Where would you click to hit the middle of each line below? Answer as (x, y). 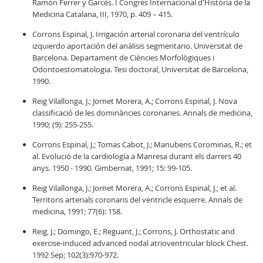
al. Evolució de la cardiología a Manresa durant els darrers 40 (137, 156)
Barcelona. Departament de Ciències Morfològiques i (123, 58)
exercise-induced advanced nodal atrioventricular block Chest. (140, 243)
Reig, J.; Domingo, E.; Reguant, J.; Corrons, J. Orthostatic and (134, 231)
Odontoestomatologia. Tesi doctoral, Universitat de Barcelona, (140, 69)
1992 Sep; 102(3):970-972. (75, 255)
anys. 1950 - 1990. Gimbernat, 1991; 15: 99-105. (112, 168)
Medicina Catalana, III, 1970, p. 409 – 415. (102, 14)
